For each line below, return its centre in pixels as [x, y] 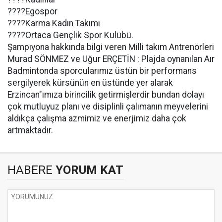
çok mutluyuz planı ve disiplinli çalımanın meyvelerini [108, 107]
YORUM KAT [88, 170]
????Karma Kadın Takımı [54, 23]
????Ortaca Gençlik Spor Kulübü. [70, 35]
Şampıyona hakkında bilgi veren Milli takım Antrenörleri [111, 47]
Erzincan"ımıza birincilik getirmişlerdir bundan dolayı [106, 95]
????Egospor [32, 11]
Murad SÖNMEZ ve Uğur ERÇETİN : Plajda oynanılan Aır [111, 59]
